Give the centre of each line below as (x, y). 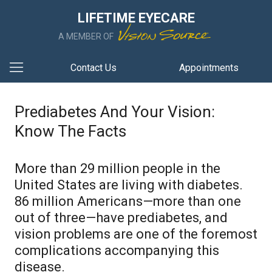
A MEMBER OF (87, 36)
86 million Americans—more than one (128, 201)
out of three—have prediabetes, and (121, 218)
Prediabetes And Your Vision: (115, 112)
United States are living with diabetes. (129, 185)
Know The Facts (70, 131)
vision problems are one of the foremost (136, 234)
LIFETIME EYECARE (136, 18)
